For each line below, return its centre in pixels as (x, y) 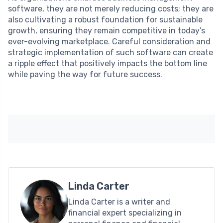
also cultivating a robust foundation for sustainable (105, 19)
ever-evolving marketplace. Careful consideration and (109, 41)
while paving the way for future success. (85, 74)
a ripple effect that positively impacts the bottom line (108, 63)
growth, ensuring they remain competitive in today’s (107, 30)
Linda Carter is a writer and (119, 202)
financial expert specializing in (125, 213)
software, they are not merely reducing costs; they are (111, 8)
